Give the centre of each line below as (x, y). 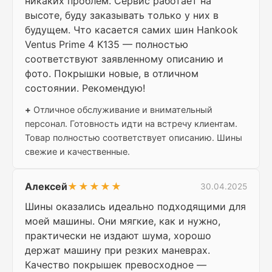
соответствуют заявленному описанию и (124, 59)
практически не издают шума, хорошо (118, 236)
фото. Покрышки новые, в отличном (112, 74)
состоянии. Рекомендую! (85, 88)
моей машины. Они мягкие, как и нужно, (123, 221)
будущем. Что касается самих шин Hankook (131, 30)
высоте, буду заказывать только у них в (122, 15)
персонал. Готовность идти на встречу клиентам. (131, 124)
